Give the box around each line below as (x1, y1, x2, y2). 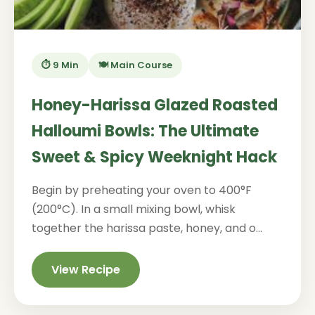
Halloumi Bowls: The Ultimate (32, 120, 259, 142)
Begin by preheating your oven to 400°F (32, 182, 252, 198)
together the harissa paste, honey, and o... (32, 220, 262, 236)
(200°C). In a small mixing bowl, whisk (32, 201, 236, 217)
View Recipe (51, 262, 120, 278)
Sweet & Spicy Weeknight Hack (32, 146, 277, 168)
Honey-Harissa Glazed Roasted (32, 94, 278, 116)
